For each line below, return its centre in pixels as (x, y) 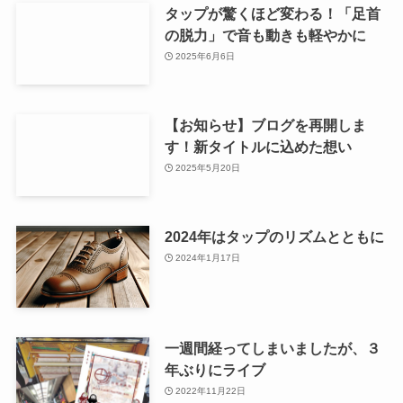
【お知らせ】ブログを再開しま (265, 125)
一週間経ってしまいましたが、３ (272, 348)
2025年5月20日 (208, 168)
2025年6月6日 (206, 57)
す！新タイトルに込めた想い (258, 146)
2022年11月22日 (211, 391)
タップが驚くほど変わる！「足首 (272, 13)
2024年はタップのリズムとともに (274, 236)
